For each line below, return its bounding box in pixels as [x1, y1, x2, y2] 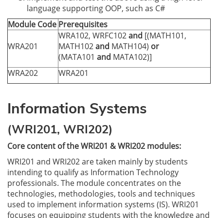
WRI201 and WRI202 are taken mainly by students [7, 156, 188, 167]
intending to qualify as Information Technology [7, 167, 179, 178]
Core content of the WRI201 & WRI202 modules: [7, 141, 181, 151]
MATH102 [58, 41, 95, 52]
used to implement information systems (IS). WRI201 [7, 199, 199, 210]
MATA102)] [111, 52, 154, 62]
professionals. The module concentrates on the [7, 178, 181, 188]
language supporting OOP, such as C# [27, 3, 165, 14]
